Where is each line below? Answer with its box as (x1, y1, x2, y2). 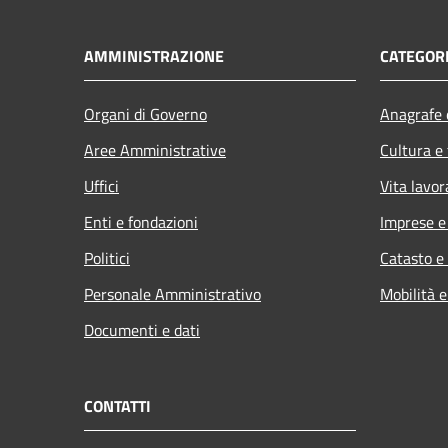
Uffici (84, 173, 119, 198)
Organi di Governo (84, 101, 207, 126)
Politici (84, 245, 130, 270)
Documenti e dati (84, 317, 200, 342)
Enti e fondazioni (84, 209, 198, 234)
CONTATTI (84, 393, 151, 418)
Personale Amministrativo (84, 281, 261, 306)
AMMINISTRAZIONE (84, 43, 224, 68)
